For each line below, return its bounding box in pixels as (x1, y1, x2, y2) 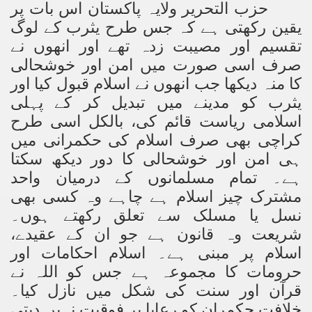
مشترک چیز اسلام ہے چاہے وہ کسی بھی (10, 188, 302, 206)
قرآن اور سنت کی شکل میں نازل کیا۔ (10, 282, 302, 300)
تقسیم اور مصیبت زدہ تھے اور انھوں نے (10, 38, 302, 56)
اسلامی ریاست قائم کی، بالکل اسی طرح (10, 113, 302, 131)
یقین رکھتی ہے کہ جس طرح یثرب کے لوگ (10, 19, 302, 37)
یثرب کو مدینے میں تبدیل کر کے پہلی (10, 94, 302, 112)
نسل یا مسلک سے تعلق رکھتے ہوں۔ (10, 207, 302, 225)
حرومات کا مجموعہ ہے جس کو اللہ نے (10, 263, 302, 281)
